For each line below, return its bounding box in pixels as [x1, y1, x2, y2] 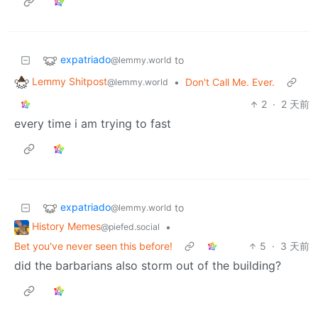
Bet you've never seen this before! [14, 239, 172, 252]
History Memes [32, 220, 101, 233]
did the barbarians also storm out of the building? [14, 258, 281, 273]
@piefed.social [101, 221, 160, 233]
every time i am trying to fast [14, 116, 171, 131]
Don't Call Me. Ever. [185, 76, 275, 89]
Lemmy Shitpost [32, 75, 107, 88]
